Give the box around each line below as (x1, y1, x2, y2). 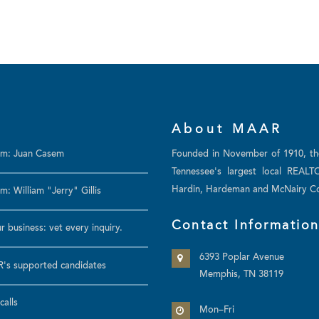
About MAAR (171, 123, 283, 137)
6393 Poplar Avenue (199, 252, 285, 263)
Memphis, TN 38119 (199, 269, 284, 280)
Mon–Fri (199, 305, 235, 316)
